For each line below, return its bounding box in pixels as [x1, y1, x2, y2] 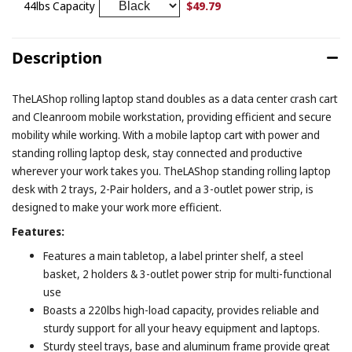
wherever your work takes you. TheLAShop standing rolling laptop [12, 163, 331, 179]
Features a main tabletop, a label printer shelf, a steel [43, 248, 303, 264]
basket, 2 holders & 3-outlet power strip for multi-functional [43, 266, 332, 282]
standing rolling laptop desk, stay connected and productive [12, 145, 302, 161]
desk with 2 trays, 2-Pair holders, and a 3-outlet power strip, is [12, 181, 313, 197]
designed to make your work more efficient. [12, 200, 222, 215]
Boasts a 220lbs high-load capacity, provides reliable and [43, 302, 319, 318]
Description [12, 47, 102, 69]
